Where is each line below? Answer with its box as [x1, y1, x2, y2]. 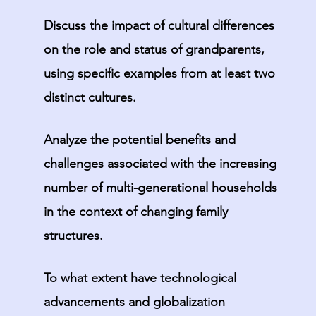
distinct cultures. [43, 90, 136, 105]
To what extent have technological [43, 270, 236, 286]
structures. [43, 228, 103, 243]
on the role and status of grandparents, [43, 42, 265, 57]
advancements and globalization [43, 294, 225, 310]
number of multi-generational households [43, 180, 277, 195]
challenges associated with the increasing [43, 156, 276, 171]
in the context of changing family [43, 204, 228, 219]
